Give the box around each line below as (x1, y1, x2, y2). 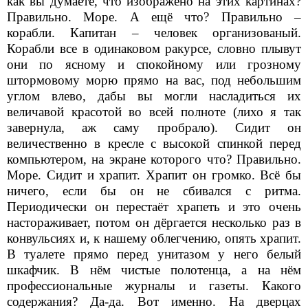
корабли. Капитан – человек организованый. (7, 25, 301, 40)
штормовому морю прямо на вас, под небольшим (7, 72, 301, 87)
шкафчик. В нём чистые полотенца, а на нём (7, 262, 301, 277)
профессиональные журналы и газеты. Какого (7, 278, 301, 293)
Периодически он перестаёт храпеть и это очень (7, 199, 301, 214)
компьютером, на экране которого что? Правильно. (7, 151, 301, 166)
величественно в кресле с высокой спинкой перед (7, 135, 301, 151)
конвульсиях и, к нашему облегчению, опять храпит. (7, 230, 301, 245)
